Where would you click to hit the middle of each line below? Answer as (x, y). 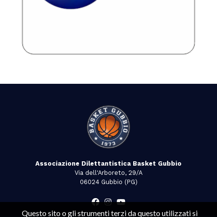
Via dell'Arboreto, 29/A (108, 172)
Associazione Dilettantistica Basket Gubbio (108, 163)
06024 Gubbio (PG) (108, 182)
